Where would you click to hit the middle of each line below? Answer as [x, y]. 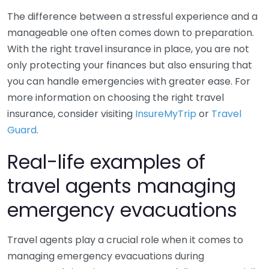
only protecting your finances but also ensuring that [130, 65]
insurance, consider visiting [71, 114]
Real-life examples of [106, 162]
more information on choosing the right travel [116, 98]
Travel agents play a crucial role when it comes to [125, 240]
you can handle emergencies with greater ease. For [129, 81]
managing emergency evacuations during [106, 256]
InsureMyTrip [166, 114]
